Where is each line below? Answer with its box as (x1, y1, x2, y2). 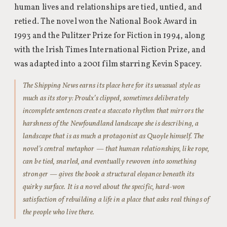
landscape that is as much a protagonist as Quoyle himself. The (23, 131, 204, 141)
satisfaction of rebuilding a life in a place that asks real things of (23, 195, 209, 205)
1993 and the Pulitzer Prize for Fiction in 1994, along (14, 30, 206, 42)
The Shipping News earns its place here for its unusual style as (23, 81, 201, 91)
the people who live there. (23, 207, 95, 217)
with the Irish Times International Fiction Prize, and (14, 45, 206, 56)
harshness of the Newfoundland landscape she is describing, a (23, 119, 199, 129)
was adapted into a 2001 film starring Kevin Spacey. (14, 59, 202, 70)
